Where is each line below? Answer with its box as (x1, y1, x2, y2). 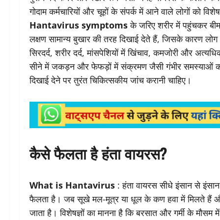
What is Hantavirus (29, 179, 115, 192)
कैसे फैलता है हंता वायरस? (29, 142, 167, 165)
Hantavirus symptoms (29, 19, 128, 31)
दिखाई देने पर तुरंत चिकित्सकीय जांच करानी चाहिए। (29, 74, 192, 86)
